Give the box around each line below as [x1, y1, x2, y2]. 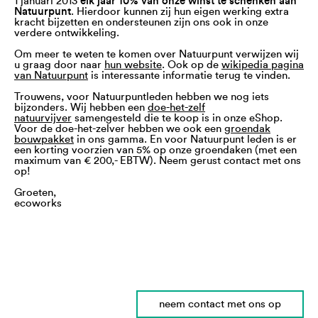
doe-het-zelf [148, 102, 205, 113]
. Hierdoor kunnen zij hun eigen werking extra [71, 6, 289, 17]
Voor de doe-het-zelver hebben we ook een [14, 124, 224, 134]
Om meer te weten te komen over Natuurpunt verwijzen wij [14, 49, 299, 60]
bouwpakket [14, 134, 74, 145]
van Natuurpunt [14, 70, 88, 81]
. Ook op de [162, 60, 221, 70]
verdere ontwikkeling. [14, 28, 122, 38]
